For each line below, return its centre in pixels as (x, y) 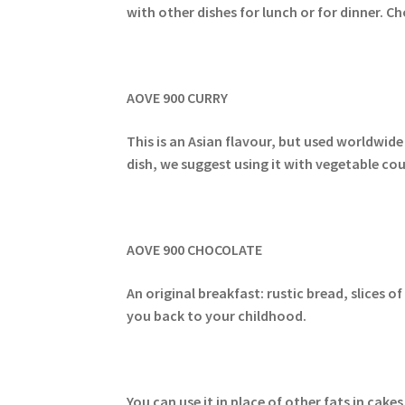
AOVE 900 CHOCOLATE (195, 250)
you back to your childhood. (217, 315)
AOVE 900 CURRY (178, 98)
